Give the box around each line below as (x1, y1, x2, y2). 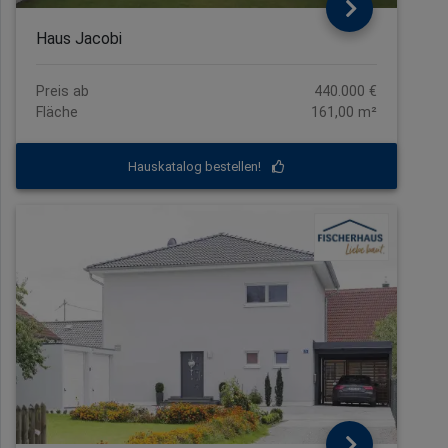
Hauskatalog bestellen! (128, 158, 264, 174)
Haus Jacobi (36, 29, 122, 49)
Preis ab (36, 83, 89, 101)
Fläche (36, 104, 78, 122)
